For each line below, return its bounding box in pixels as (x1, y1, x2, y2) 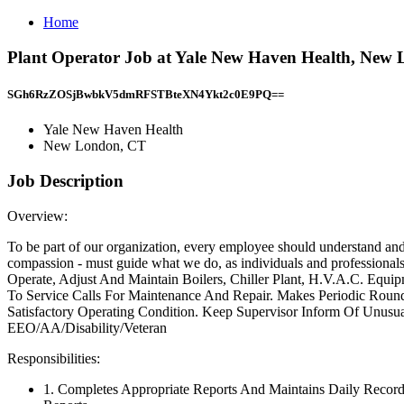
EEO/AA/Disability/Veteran (7, 319, 167, 335)
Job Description (7, 170, 124, 190)
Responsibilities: (7, 350, 100, 366)
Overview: (7, 207, 68, 224)
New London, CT (43, 138, 146, 154)
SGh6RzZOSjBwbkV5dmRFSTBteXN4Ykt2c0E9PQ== (7, 87, 284, 101)
